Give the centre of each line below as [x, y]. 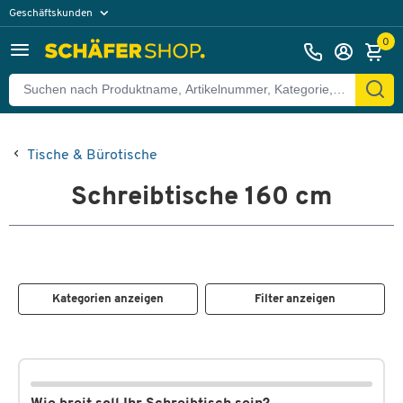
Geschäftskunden [52, 13]
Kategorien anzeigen [107, 299]
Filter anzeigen [296, 299]
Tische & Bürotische [92, 156]
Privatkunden [50, 38]
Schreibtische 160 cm [201, 197]
